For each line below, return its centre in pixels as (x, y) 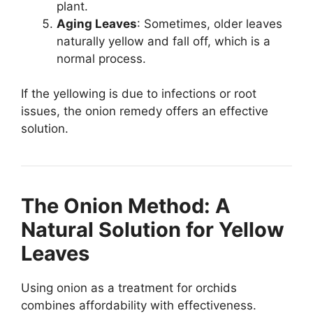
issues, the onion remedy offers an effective (145, 111)
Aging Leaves (97, 23)
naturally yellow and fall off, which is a (163, 41)
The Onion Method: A (126, 206)
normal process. (101, 58)
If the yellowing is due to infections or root (139, 94)
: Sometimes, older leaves (210, 23)
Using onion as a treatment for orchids (129, 288)
